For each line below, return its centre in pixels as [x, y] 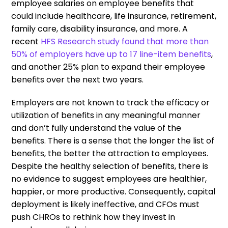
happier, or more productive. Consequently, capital [113, 191]
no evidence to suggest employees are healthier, [109, 179]
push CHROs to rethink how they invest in [93, 217]
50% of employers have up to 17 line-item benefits [111, 54]
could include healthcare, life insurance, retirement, [114, 16]
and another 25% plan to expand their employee [108, 67]
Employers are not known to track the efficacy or [111, 102]
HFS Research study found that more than [125, 41]
